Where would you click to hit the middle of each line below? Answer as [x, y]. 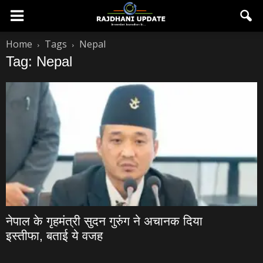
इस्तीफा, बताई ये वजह [54, 236]
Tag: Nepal [39, 61]
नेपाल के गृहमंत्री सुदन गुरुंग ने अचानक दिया [104, 221]
